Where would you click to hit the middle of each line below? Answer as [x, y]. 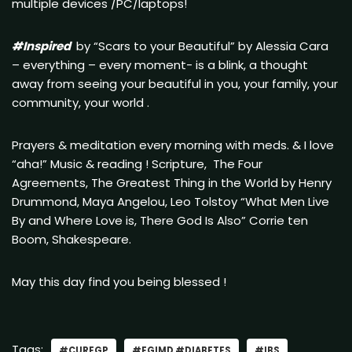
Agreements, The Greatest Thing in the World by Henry [172, 182]
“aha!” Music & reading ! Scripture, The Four [137, 163]
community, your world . [82, 102]
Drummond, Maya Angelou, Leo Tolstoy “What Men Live [170, 201]
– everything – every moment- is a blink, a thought [160, 64]
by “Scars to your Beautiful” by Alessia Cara [204, 46]
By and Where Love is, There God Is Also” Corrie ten [160, 220]
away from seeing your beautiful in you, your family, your [175, 83]
